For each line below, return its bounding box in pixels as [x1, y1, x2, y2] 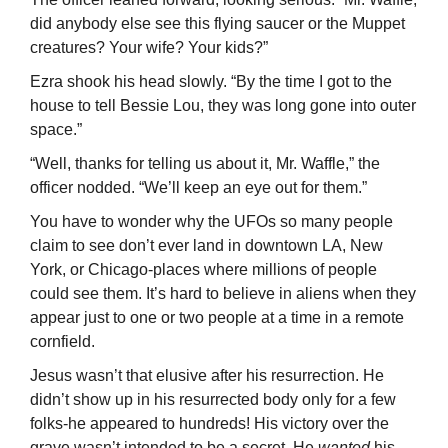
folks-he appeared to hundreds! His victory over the [30, 415, 389, 433]
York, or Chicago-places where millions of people [30, 261, 377, 279]
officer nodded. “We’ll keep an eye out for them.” [30, 179, 367, 197]
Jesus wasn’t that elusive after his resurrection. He [30, 367, 384, 385]
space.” [30, 121, 82, 139]
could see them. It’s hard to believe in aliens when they [30, 285, 416, 303]
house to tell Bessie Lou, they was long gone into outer [30, 97, 416, 115]
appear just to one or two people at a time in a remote [30, 309, 404, 327]
